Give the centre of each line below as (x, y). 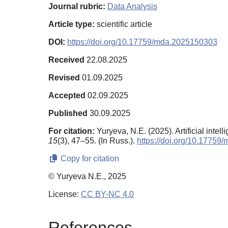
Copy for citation (89, 158)
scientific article (123, 24)
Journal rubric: (77, 6)
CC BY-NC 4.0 (107, 194)
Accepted (67, 95)
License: (65, 194)
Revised (64, 77)
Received (66, 60)
